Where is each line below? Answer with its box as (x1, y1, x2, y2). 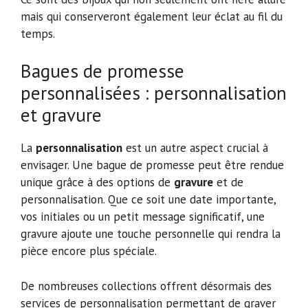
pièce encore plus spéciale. (21, 243, 157, 259)
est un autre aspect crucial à (122, 140, 268, 156)
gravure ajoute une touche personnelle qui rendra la (21, 226, 280, 242)
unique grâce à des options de (21, 175, 174, 190)
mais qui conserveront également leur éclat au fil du (21, 8, 283, 24)
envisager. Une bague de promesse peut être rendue (21, 157, 284, 173)
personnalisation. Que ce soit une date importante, (21, 192, 276, 208)
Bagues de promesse (21, 59, 184, 83)
